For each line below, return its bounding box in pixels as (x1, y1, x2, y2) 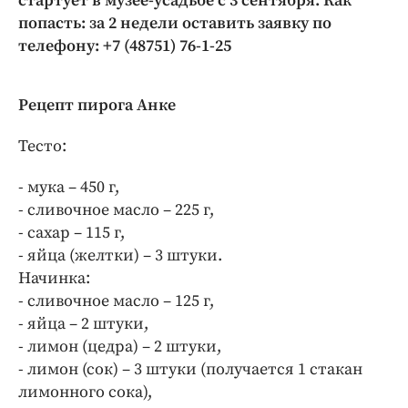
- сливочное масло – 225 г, (18, 199, 214, 220)
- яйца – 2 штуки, (18, 313, 148, 334)
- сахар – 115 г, (18, 222, 125, 243)
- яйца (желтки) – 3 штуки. (18, 245, 222, 266)
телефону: (18, 36, 99, 56)
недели (120, 13, 178, 34)
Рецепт (18, 95, 74, 116)
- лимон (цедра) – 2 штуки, (18, 336, 221, 357)
